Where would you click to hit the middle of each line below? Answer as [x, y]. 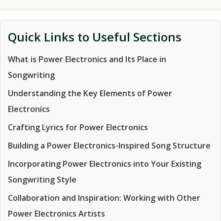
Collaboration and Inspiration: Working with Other [104, 198]
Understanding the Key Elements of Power [90, 93]
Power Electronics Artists [56, 214]
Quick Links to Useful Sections [95, 37]
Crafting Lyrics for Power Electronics [78, 127]
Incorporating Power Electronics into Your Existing [105, 164]
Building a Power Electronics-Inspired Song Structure [109, 146]
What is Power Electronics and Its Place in [87, 59]
